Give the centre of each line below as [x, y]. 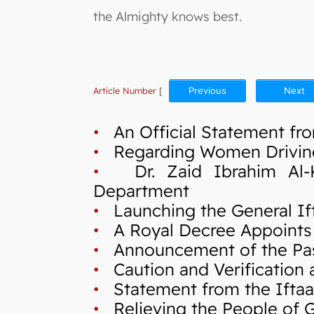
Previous [207, 90]
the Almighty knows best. [168, 16]
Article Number [125, 90]
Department [141, 191]
